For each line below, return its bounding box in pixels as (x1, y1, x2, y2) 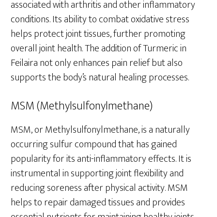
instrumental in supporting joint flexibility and (11, 165, 184, 182)
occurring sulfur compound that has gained (11, 136, 177, 153)
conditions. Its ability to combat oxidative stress (11, 11, 190, 28)
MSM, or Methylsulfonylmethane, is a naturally (11, 121, 190, 138)
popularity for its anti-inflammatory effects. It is (11, 150, 192, 167)
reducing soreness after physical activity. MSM (11, 179, 188, 196)
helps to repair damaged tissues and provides (11, 194, 186, 211)
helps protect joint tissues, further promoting (11, 25, 186, 42)
